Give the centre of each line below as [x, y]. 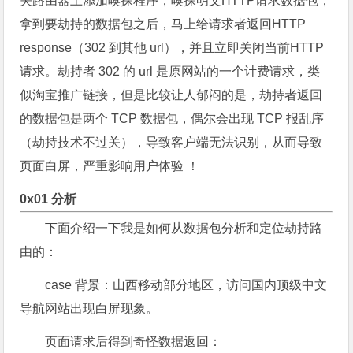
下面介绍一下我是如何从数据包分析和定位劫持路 [184, 228]
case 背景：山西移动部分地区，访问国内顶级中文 [186, 285]
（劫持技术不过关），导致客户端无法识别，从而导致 [171, 142]
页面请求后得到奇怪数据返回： [134, 342]
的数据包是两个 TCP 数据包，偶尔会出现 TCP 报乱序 [172, 119]
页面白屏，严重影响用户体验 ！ [110, 166]
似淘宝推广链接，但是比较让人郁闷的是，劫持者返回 [171, 95]
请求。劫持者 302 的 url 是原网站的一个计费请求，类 [170, 71]
